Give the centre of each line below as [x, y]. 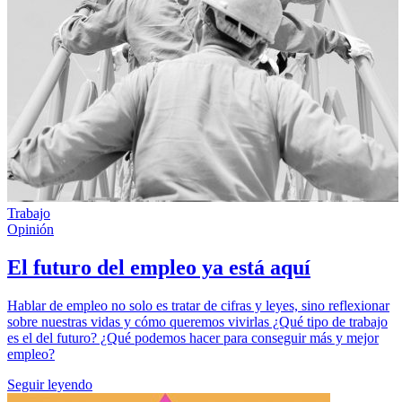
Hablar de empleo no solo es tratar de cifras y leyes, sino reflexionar [198, 305]
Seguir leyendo [50, 384]
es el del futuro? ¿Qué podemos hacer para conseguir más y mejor [193, 337]
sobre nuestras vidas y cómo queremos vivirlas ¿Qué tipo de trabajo [197, 321]
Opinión [31, 229]
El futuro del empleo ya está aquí [159, 267]
